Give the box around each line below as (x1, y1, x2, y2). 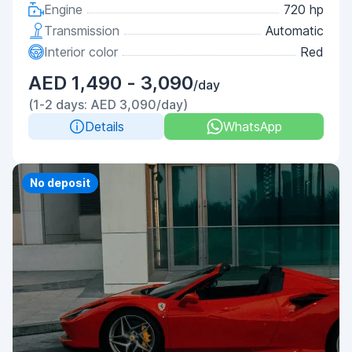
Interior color (44, 44, 118, 60)
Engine (44, 2, 82, 17)
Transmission (44, 23, 119, 38)
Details (84, 119, 124, 134)
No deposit (30, 176, 90, 189)
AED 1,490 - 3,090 (28, 71, 193, 94)
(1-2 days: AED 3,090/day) (28, 97, 188, 112)
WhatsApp (222, 119, 282, 134)
